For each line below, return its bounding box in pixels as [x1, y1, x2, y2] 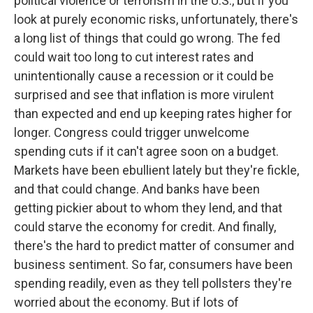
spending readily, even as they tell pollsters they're [14, 276, 292, 291]
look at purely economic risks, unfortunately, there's [14, 12, 298, 27]
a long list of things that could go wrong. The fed [14, 31, 280, 45]
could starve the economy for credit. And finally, [14, 219, 276, 234]
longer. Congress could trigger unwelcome [14, 125, 249, 140]
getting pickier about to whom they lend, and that [14, 201, 282, 215]
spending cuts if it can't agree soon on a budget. [14, 144, 279, 159]
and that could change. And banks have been [14, 182, 260, 196]
